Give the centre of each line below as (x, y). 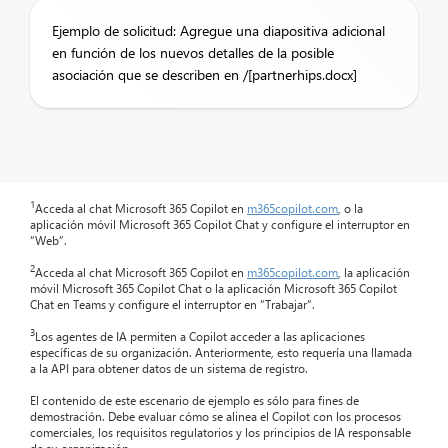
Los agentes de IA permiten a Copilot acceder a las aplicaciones (200, 336)
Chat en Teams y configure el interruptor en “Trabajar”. (172, 304)
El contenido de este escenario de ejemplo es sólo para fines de (194, 400)
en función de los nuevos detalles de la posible (193, 52)
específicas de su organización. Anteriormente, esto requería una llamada (221, 352)
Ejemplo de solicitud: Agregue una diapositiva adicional (218, 30)
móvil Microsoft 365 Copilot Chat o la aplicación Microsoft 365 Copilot (213, 288)
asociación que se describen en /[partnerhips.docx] (204, 74)
